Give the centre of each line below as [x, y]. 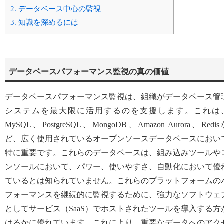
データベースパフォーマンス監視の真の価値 [89, 71]
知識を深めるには [47, 22]
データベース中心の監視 [59, 9]
